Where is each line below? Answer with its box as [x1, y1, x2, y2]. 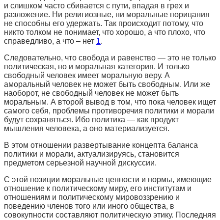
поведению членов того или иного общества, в [4, 201, 174, 210]
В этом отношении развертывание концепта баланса [4, 140, 198, 149]
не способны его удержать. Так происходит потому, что [4, 19, 203, 27]
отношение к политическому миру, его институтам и [4, 184, 192, 192]
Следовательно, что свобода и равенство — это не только [4, 53, 216, 62]
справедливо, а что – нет [4, 36, 96, 45]
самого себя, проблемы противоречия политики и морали [4, 106, 214, 115]
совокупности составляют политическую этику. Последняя [4, 210, 216, 219]
